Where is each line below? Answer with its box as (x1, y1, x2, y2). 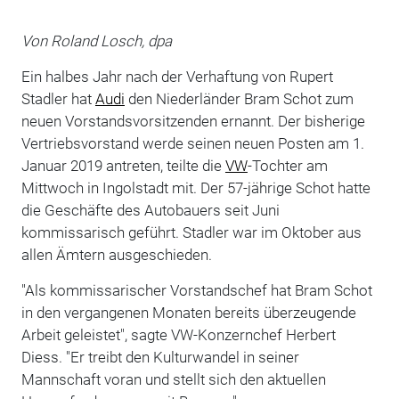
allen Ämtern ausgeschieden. (20, 245, 212, 264)
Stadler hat (20, 89, 95, 108)
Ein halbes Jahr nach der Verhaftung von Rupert (20, 67, 333, 85)
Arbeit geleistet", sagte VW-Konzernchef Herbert (20, 325, 336, 344)
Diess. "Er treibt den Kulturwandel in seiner (20, 347, 299, 366)
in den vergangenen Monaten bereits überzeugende (20, 303, 356, 322)
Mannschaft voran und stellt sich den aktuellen (20, 370, 326, 388)
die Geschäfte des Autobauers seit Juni (20, 200, 280, 219)
